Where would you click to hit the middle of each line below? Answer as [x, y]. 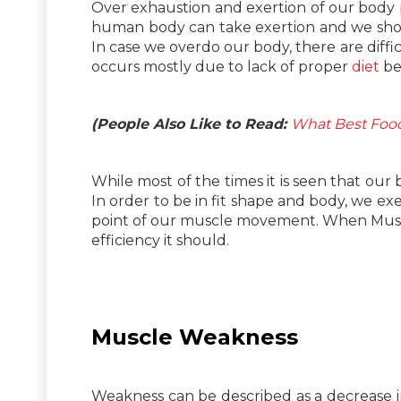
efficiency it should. [160, 240]
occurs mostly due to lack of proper [222, 66]
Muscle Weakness [195, 337]
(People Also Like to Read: [191, 124]
